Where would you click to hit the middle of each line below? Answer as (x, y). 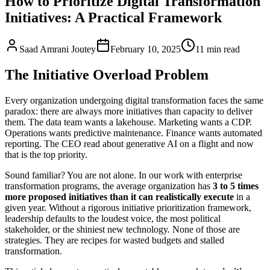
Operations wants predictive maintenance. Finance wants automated (133, 133)
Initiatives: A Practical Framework (113, 17)
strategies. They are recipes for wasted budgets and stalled (115, 240)
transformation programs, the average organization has (109, 186)
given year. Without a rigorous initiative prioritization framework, (128, 207)
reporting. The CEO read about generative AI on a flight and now (129, 143)
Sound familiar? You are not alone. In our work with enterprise (124, 175)
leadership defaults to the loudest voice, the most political (113, 218)
